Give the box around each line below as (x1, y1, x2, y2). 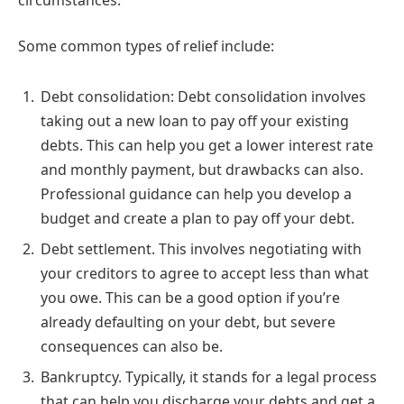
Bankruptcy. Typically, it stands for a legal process (41, 366, 377, 387)
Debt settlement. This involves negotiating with (41, 238, 362, 259)
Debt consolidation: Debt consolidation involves (41, 86, 366, 106)
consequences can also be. (41, 335, 223, 356)
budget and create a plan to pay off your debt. (41, 207, 354, 228)
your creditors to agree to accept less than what (41, 262, 369, 283)
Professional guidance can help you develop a (41, 183, 352, 204)
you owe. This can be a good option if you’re (41, 287, 340, 308)
